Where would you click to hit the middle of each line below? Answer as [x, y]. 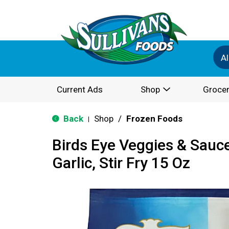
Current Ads [80, 89]
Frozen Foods [154, 119]
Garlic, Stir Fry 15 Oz [121, 163]
